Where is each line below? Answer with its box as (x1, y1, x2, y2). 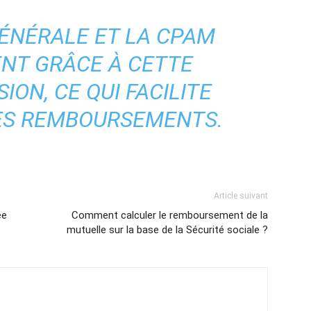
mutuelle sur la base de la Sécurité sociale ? (67, 224, 268, 236)
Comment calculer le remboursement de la (72, 209, 268, 221)
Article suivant (214, 191, 268, 201)
